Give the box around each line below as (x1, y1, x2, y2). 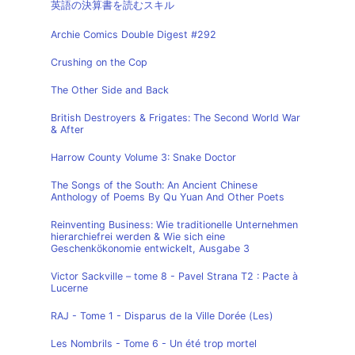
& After (51, 124, 84, 136)
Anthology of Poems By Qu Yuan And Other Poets (51, 191, 284, 203)
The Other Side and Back (51, 84, 169, 96)
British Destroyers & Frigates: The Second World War (51, 112, 300, 124)
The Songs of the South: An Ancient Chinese (51, 179, 258, 191)
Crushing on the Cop (51, 56, 147, 68)
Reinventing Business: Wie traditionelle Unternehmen (51, 219, 298, 231)
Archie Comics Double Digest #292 (51, 29, 216, 40)
